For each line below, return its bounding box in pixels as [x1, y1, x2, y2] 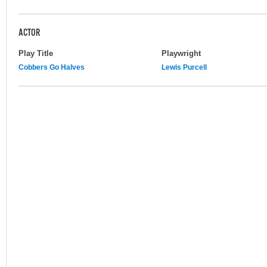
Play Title [18, 48, 53, 58]
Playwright [162, 48, 201, 58]
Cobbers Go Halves [18, 63, 85, 72]
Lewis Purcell [162, 63, 207, 72]
